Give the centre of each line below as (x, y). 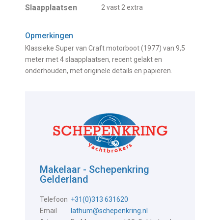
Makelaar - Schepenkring (95, 170)
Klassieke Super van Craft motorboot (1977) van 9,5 (105, 48)
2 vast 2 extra (122, 8)
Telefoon (54, 200)
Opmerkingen (49, 36)
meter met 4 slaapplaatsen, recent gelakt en (94, 60)
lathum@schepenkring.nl (110, 211)
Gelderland (64, 179)
